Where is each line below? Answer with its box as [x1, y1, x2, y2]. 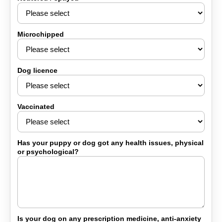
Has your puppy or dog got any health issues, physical [17, 139, 204, 147]
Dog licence [17, 66, 57, 74]
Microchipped [17, 30, 64, 38]
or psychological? [17, 148, 79, 156]
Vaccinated [17, 103, 55, 111]
